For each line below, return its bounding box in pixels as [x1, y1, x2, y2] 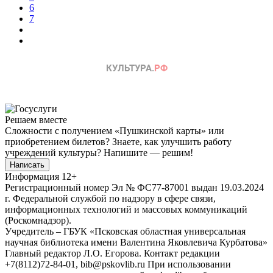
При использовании [147, 258, 231, 269]
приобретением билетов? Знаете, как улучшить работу [5, 136, 232, 147]
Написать [10, 160, 44, 169]
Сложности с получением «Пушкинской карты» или [5, 125, 224, 136]
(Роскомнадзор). [5, 214, 71, 225]
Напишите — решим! [104, 147, 193, 158]
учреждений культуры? [5, 147, 104, 158]
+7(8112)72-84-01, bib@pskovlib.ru [5, 258, 145, 269]
